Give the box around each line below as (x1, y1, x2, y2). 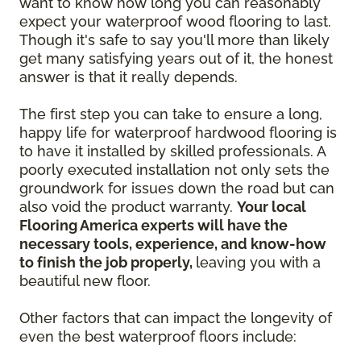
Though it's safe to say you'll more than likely (19, 31, 330, 49)
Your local (237, 198, 306, 216)
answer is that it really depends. (19, 68, 242, 86)
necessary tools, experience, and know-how (19, 235, 326, 253)
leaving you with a (196, 254, 321, 272)
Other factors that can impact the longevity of (19, 309, 332, 327)
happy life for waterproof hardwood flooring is (19, 124, 337, 142)
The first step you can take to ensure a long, (19, 106, 322, 123)
